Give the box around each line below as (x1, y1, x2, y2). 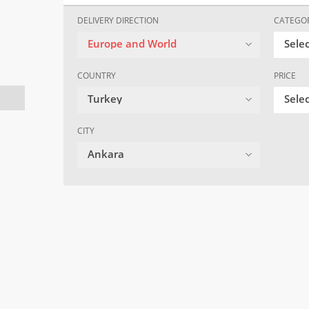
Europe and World (88, 37, 177, 51)
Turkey (88, 92, 122, 106)
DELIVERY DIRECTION (77, 14, 159, 27)
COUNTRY (77, 70, 116, 82)
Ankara (88, 147, 124, 161)
